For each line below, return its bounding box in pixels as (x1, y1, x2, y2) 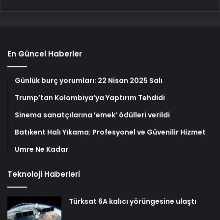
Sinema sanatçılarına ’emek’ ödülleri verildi (15, 110, 170, 120)
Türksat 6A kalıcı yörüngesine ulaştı (69, 196, 196, 207)
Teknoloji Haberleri (7, 169, 80, 180)
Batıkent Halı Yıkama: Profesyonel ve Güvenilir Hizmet (15, 127, 206, 137)
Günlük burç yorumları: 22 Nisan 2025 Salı (15, 76, 163, 86)
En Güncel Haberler (7, 49, 82, 59)
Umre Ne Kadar (15, 144, 68, 155)
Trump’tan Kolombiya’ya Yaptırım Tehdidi (15, 93, 165, 103)
